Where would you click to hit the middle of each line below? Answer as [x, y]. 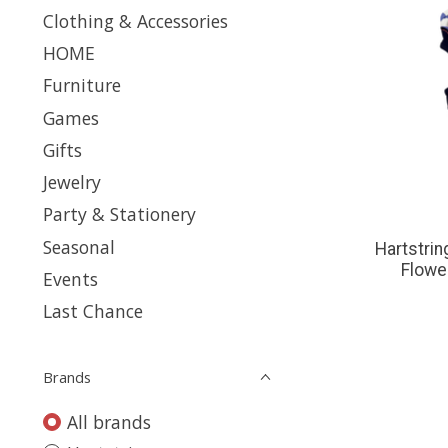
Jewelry [72, 182]
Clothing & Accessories [135, 20]
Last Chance [93, 311]
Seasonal [79, 246]
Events [70, 278]
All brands [108, 422]
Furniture [82, 85]
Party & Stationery [119, 214]
